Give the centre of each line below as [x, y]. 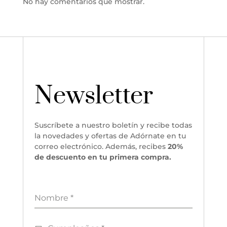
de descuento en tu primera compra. [103, 157]
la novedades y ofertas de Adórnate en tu [110, 136]
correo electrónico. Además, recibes [100, 146]
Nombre [53, 198]
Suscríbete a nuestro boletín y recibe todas [113, 125]
